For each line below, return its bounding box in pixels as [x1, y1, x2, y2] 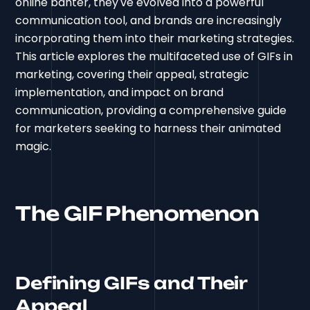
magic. [15, 138, 52, 155]
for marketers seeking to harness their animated [15, 120, 282, 137]
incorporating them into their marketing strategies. [15, 30, 295, 47]
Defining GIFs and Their [15, 273, 247, 294]
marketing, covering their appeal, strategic [15, 66, 250, 83]
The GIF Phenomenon [15, 201, 259, 226]
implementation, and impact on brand [15, 84, 224, 101]
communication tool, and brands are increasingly [15, 12, 282, 29]
